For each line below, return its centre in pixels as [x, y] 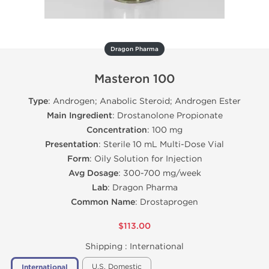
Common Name [103, 202]
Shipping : [107, 246]
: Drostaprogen [167, 202]
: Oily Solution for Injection [146, 159]
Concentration [117, 130]
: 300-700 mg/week [159, 173]
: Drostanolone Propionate [167, 116]
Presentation [72, 144]
